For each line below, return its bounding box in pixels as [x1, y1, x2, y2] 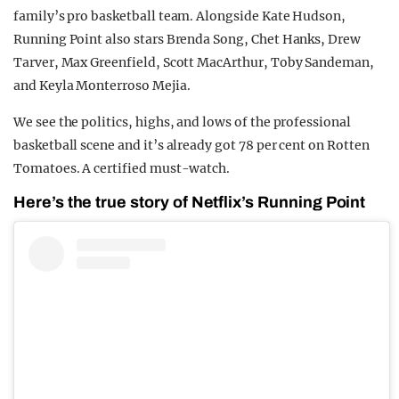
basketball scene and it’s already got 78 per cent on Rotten [13, 137, 370, 154]
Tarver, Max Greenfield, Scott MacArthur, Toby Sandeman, [13, 54, 374, 71]
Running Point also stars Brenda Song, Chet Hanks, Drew [13, 31, 361, 48]
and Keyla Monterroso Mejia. [13, 77, 191, 94]
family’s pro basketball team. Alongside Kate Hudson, [13, 8, 346, 25]
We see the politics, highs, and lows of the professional [13, 114, 351, 131]
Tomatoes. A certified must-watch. [13, 160, 231, 177]
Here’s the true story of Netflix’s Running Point [13, 193, 366, 212]
